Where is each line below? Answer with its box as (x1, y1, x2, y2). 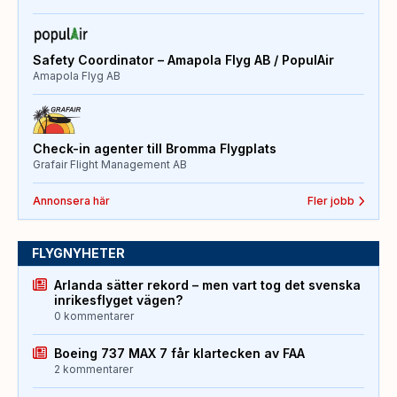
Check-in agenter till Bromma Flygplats (33, 141, 276, 157)
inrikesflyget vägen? (54, 292, 183, 308)
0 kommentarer (54, 309, 134, 323)
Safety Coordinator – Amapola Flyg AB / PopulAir (33, 52, 334, 68)
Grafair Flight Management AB (33, 158, 187, 172)
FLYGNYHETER (32, 245, 125, 261)
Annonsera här (33, 194, 110, 208)
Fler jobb (307, 194, 354, 208)
